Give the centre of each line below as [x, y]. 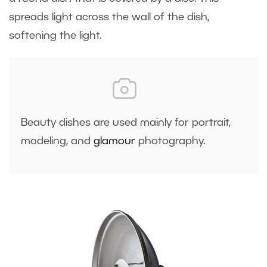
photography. [172, 142]
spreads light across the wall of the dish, [109, 18]
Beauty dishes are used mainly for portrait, [126, 123]
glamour [114, 142]
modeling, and [57, 142]
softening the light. [58, 36]
